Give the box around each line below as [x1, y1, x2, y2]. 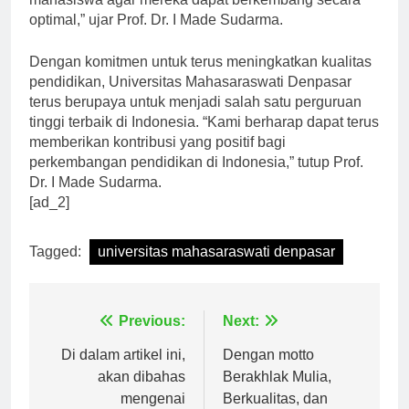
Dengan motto [223, 362, 314, 379]
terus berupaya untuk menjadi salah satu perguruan [29, 110, 362, 126]
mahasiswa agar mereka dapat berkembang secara [29, 7, 361, 24]
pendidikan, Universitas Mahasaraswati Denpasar [29, 89, 351, 106]
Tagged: [29, 259, 85, 276]
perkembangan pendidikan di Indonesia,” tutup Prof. [29, 170, 363, 186]
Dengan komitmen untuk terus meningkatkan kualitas [29, 69, 372, 86]
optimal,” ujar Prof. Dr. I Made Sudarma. [29, 27, 283, 44]
